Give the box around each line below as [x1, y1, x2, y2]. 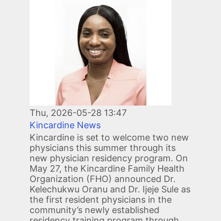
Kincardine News [30, 119, 101, 130]
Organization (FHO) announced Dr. [30, 173, 176, 184]
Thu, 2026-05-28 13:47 [30, 107, 127, 118]
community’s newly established [30, 204, 159, 215]
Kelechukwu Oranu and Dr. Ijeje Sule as [30, 184, 190, 194]
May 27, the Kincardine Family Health [30, 163, 184, 174]
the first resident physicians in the [30, 194, 172, 205]
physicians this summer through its [30, 142, 176, 153]
